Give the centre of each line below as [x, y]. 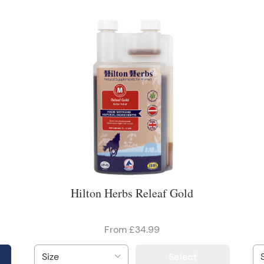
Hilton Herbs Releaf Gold [132, 193]
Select [183, 256]
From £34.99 [132, 230]
